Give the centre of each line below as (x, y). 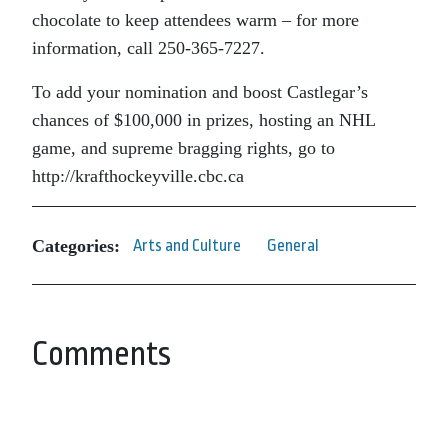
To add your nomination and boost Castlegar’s (200, 92)
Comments (101, 354)
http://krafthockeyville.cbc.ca (138, 176)
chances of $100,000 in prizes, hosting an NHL (203, 120)
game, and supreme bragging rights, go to (183, 148)
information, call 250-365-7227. (148, 48)
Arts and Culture (187, 245)
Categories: (76, 245)
